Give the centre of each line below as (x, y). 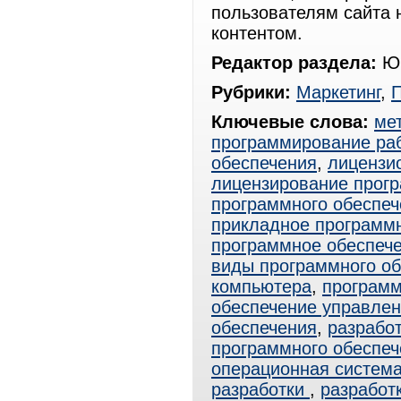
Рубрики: (251, 92)
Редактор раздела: (294, 63)
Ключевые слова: (290, 122)
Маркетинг (338, 92)
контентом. (257, 33)
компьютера (261, 286)
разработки (260, 389)
